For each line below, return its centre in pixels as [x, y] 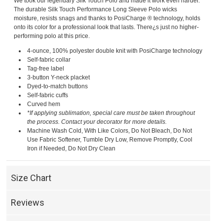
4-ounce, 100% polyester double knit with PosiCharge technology [115, 51]
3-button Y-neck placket [59, 78]
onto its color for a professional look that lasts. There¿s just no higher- [107, 27]
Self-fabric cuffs [48, 95]
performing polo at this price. [52, 36]
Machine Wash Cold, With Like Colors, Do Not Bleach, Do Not [110, 131]
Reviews [28, 203]
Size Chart [31, 178]
